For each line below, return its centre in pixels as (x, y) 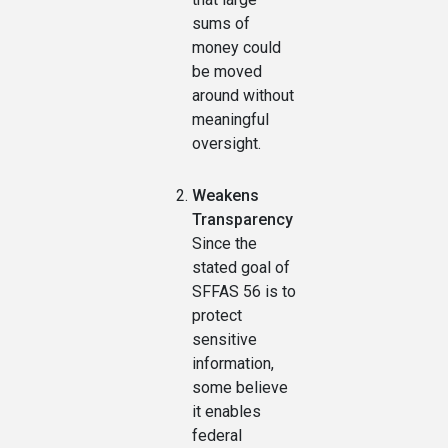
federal (217, 436)
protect (217, 316)
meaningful (230, 120)
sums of (221, 24)
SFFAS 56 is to (244, 292)
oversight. (226, 144)
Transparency (242, 220)
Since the (224, 244)
